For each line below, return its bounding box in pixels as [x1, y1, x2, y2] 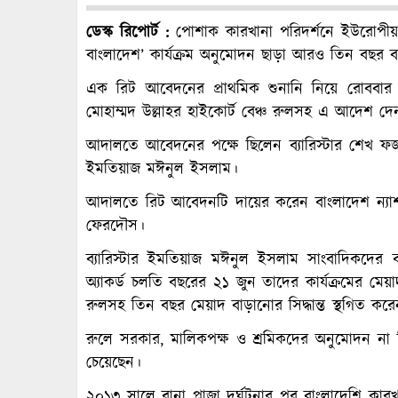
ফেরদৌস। [86, 214, 145, 238]
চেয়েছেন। [86, 351, 141, 375]
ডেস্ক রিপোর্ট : [86, 20, 169, 44]
